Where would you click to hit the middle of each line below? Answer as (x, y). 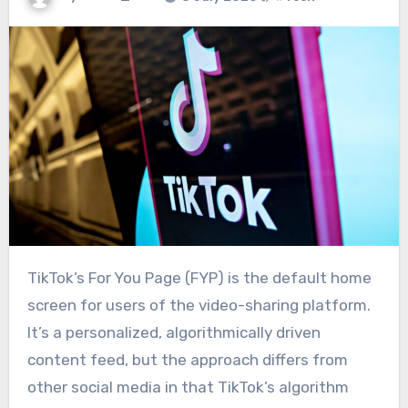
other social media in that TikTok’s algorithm (188, 388)
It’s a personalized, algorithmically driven (173, 333)
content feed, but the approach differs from (187, 360)
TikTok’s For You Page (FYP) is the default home (32, 278)
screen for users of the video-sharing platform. (199, 306)
